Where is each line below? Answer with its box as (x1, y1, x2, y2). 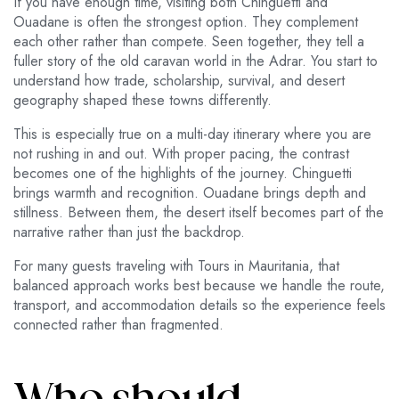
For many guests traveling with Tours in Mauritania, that (13, 256, 339, 277)
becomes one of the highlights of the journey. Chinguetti (13, 163, 352, 184)
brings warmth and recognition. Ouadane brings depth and (13, 183, 366, 204)
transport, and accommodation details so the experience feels (13, 295, 386, 316)
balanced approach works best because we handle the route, (13, 275, 385, 297)
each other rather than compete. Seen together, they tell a (13, 31, 364, 53)
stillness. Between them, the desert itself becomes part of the (13, 202, 384, 224)
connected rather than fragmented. (13, 314, 224, 336)
